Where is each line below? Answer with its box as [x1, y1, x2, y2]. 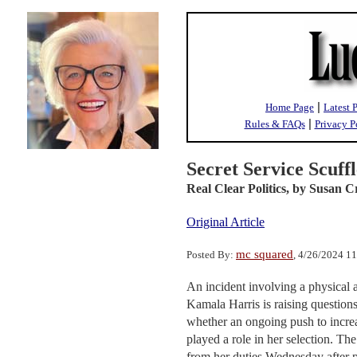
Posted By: [186, 249, 236, 261]
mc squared [236, 248, 293, 261]
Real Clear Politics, [186, 182, 289, 195]
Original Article [186, 215, 265, 229]
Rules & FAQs [244, 118, 305, 130]
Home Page [265, 101, 314, 113]
